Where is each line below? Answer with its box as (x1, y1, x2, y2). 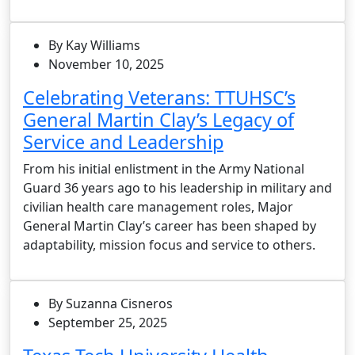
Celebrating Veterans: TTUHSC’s (23, 84, 296, 110)
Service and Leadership (23, 128, 223, 155)
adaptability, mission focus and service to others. (23, 235, 315, 254)
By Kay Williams (48, 36, 140, 54)
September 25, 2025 (48, 313, 167, 331)
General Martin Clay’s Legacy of (23, 106, 294, 132)
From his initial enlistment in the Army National (23, 159, 304, 177)
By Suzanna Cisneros (48, 294, 173, 312)
